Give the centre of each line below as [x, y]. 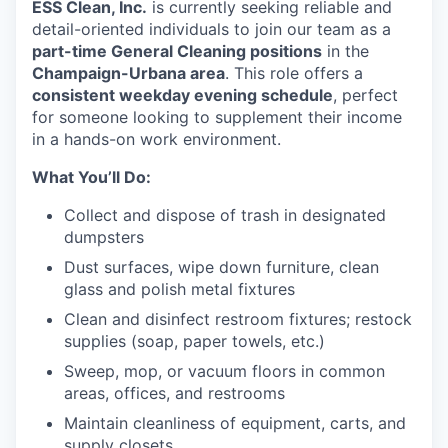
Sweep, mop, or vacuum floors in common [224, 370]
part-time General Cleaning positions [177, 50]
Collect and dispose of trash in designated [225, 214]
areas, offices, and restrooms [174, 392]
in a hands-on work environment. [156, 138]
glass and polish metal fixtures [179, 288]
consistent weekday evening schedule [182, 94]
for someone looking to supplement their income [217, 116]
